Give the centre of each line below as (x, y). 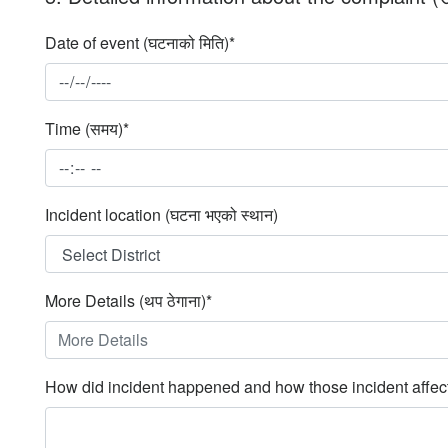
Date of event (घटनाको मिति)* (140, 42)
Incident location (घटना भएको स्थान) (161, 214)
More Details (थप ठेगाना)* (128, 300)
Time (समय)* (87, 128)
